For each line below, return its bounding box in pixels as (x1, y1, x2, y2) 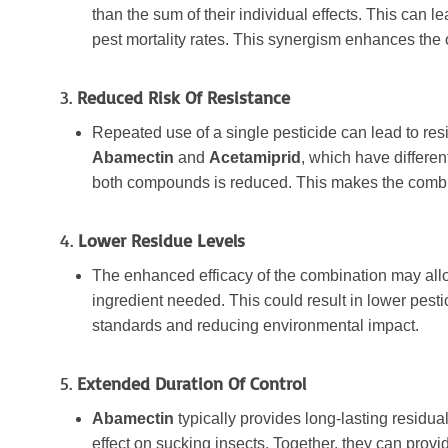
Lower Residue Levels (78, 229, 245, 252)
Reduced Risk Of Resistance (77, 86, 290, 109)
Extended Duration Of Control (77, 372, 306, 395)
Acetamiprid (209, 149, 301, 167)
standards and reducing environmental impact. (92, 317, 419, 335)
